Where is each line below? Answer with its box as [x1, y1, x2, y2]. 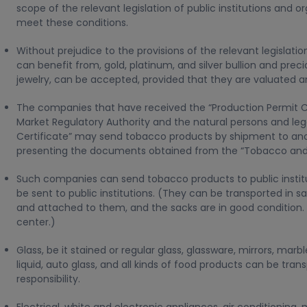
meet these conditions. [16, 16, 128, 29]
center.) [16, 215, 56, 229]
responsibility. [16, 272, 80, 286]
